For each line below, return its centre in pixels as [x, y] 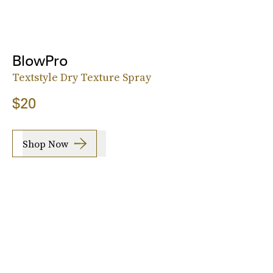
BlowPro [40, 61]
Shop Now [45, 144]
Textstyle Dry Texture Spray [82, 77]
